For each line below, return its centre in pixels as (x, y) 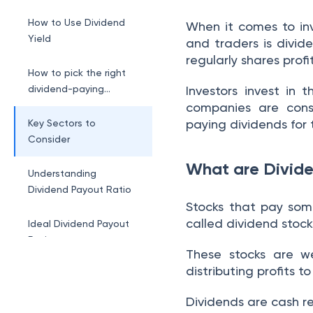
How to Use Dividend (77, 22)
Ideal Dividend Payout (79, 224)
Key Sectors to (62, 123)
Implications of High (74, 274)
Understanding (62, 173)
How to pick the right (77, 73)
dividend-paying (66, 89)
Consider (49, 139)
